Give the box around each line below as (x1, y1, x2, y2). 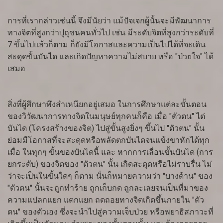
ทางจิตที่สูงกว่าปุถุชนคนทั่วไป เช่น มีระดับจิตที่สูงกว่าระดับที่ (7, 28, 214, 38)
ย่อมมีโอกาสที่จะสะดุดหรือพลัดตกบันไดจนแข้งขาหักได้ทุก (7, 135, 210, 145)
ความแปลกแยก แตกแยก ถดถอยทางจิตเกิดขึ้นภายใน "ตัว (7, 195, 204, 205)
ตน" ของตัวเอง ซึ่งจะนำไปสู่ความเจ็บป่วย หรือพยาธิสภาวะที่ (7, 207, 214, 217)
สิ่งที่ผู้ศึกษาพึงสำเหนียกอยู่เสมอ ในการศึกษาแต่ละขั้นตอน (7, 100, 207, 110)
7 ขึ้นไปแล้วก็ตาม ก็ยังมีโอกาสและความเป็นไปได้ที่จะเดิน (7, 40, 206, 50)
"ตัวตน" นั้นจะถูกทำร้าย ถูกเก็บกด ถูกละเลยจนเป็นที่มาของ (7, 183, 208, 193)
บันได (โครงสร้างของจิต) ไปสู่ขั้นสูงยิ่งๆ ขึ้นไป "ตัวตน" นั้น (7, 123, 205, 133)
